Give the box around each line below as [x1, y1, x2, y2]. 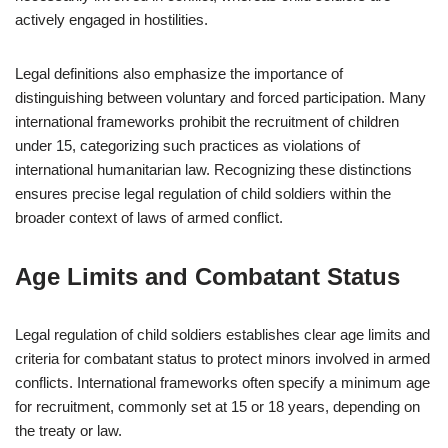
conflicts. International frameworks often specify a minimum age [15, 374, 430, 391]
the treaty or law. [15, 422, 122, 439]
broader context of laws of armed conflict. [15, 209, 283, 226]
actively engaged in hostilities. [15, 11, 208, 28]
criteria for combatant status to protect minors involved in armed [15, 350, 430, 367]
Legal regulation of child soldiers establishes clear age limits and [15, 326, 430, 343]
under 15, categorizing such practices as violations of [15, 137, 360, 154]
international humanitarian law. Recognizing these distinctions [15, 161, 412, 178]
